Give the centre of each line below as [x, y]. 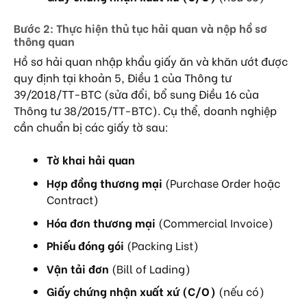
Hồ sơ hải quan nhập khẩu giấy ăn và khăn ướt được [151, 61]
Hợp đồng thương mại [105, 183]
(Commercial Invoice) [214, 222]
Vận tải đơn [78, 268]
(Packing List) [161, 245]
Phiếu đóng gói [85, 245]
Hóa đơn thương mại [101, 222]
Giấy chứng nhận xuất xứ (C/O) [131, 291]
